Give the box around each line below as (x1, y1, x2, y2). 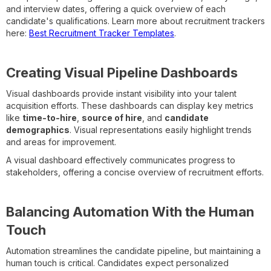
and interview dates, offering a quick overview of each (6, 4, 226, 15)
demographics (6, 125, 70, 135)
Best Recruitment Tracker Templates (29, 28, 174, 39)
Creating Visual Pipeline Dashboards (6, 65, 238, 81)
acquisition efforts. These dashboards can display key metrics (6, 100, 253, 111)
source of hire (82, 113, 142, 123)
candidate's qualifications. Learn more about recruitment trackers (6, 16, 265, 27)
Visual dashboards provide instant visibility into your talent (6, 88, 237, 99)
